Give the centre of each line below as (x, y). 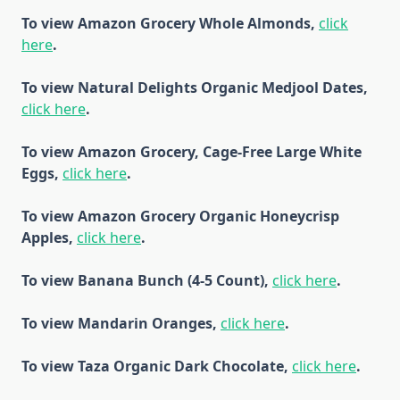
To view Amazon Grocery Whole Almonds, (170, 23)
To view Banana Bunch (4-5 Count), (147, 280)
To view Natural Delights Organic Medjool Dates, (195, 87)
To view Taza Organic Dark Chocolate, (157, 366)
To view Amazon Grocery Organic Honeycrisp (180, 216)
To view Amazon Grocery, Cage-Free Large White (192, 151)
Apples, (49, 237)
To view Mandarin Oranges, (121, 323)
